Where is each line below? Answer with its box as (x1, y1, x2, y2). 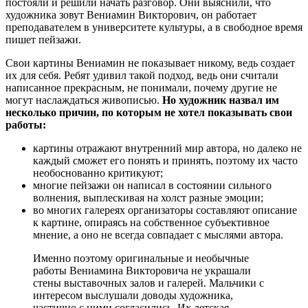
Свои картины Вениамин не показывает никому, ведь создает (5, 57, 295, 69)
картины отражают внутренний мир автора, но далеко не (33, 142, 302, 155)
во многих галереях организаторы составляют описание (33, 204, 297, 217)
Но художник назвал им (162, 94, 279, 107)
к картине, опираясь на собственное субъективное (33, 217, 269, 229)
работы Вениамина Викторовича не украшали (33, 265, 251, 277)
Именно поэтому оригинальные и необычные (33, 252, 249, 265)
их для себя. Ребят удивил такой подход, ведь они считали (5, 69, 278, 82)
